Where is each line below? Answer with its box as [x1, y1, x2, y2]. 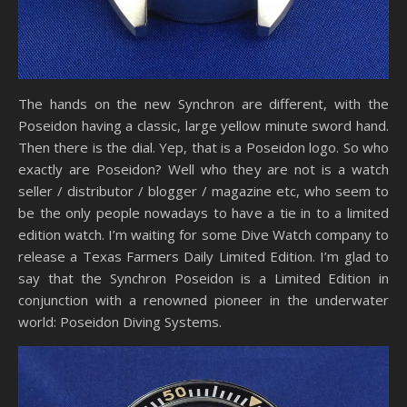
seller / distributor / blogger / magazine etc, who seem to [18, 182, 389, 201]
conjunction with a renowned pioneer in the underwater [18, 291, 389, 310]
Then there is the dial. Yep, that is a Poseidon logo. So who [18, 138, 389, 157]
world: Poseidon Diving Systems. [18, 313, 222, 332]
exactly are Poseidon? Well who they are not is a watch [18, 160, 389, 179]
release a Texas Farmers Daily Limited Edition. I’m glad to [18, 247, 389, 266]
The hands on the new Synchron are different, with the [18, 94, 389, 114]
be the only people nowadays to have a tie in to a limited [18, 203, 389, 223]
